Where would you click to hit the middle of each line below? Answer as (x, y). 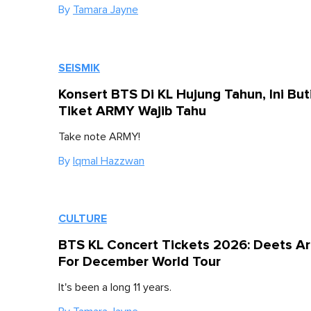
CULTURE (83, 219)
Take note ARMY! (99, 136)
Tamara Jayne (106, 10)
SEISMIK (79, 68)
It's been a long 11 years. (115, 288)
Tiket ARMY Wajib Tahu (132, 111)
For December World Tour (140, 262)
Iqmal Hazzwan (109, 161)
